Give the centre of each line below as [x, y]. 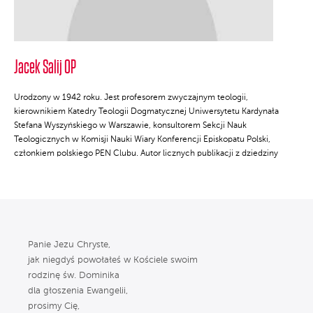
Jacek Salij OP [45, 67]
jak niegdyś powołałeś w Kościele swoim [113, 261]
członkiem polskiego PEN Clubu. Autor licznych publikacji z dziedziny [146, 154]
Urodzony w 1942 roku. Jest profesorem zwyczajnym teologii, [131, 98]
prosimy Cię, [54, 307]
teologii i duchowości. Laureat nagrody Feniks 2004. [113, 168]
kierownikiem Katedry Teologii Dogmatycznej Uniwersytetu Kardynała [146, 112]
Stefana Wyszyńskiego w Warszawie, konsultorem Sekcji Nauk [130, 126]
